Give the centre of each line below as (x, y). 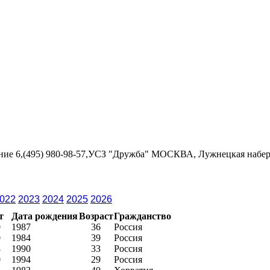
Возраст (96, 216)
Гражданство (143, 216)
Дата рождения (45, 216)
